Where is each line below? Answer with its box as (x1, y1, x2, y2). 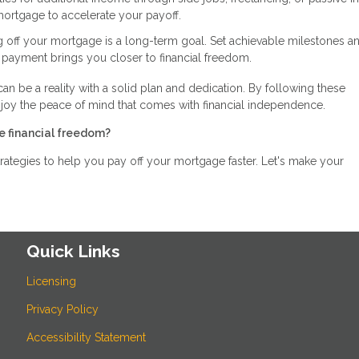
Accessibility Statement (26, 330, 147, 344)
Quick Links (26, 241, 121, 262)
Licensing (26, 274, 77, 288)
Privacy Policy (26, 302, 99, 316)
